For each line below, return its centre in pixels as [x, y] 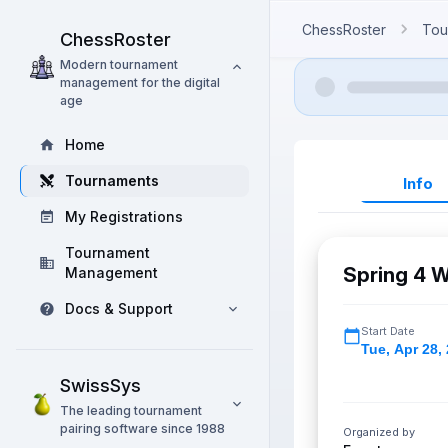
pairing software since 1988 [142, 428]
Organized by [379, 432]
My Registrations [124, 216]
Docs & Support [119, 308]
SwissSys [100, 385]
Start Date [388, 331]
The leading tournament [131, 410]
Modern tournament [119, 64]
